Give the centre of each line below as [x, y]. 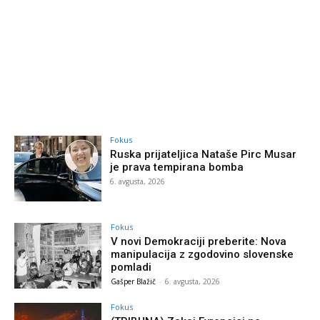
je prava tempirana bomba [177, 167]
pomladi [131, 267]
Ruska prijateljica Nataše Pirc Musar [204, 154]
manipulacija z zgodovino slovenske [202, 254]
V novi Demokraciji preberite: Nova [199, 241]
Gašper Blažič [134, 281]
